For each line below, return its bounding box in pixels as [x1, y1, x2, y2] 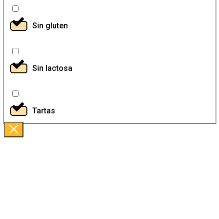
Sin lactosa [32, 63, 72, 73]
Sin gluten [32, 21, 68, 30]
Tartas [32, 106, 55, 115]
